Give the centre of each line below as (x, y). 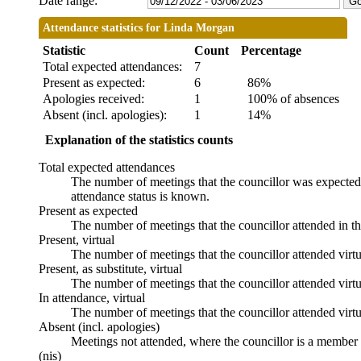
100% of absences (290, 99)
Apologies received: (93, 99)
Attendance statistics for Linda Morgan (139, 28)
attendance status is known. (140, 197)
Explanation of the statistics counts (139, 140)
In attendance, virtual (92, 298)
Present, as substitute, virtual (110, 269)
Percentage (271, 51)
